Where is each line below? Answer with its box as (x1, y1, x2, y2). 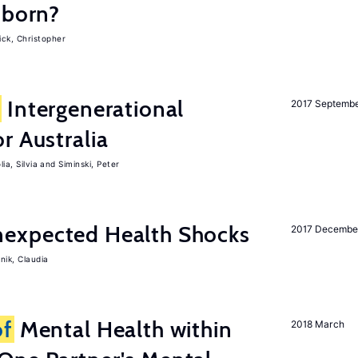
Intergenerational (2, 95, 185, 122)
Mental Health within (14, 316, 233, 343)
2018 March (291, 318, 344, 330)
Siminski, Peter (58, 159, 120, 169)
